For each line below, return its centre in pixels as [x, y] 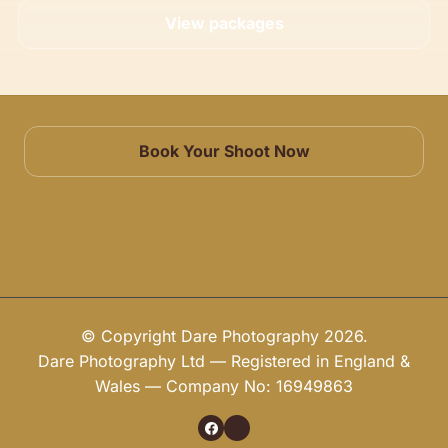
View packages [224, 23]
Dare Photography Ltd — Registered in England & [224, 361]
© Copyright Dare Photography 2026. [224, 336]
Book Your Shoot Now [224, 151]
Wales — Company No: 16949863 [224, 386]
